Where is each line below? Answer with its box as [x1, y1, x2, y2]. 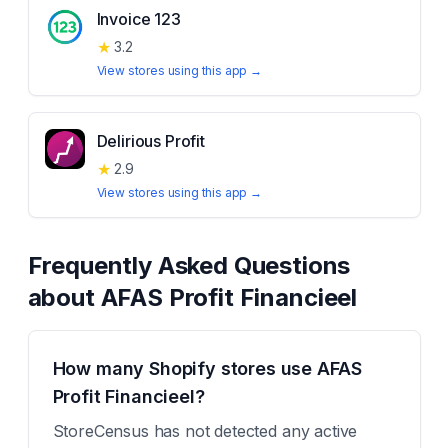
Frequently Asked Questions [27, 251, 351, 280]
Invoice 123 [96, 9, 181, 29]
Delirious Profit [96, 131, 205, 151]
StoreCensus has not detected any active [52, 421, 358, 441]
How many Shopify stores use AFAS [52, 358, 362, 379]
